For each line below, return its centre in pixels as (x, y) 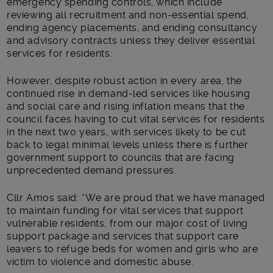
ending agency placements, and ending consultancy (132, 27)
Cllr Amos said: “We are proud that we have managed (136, 197)
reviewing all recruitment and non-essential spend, (128, 15)
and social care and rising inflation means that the (126, 106)
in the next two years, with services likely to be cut (126, 132)
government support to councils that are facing (121, 157)
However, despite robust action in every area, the (124, 80)
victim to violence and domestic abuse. (100, 261)
